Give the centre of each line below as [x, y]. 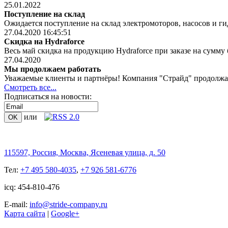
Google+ [65, 213]
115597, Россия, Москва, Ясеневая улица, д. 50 [85, 152]
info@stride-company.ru [68, 204]
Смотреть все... [30, 87]
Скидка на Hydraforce [44, 41]
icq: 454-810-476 [32, 187]
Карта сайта [25, 213]
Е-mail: [17, 204]
